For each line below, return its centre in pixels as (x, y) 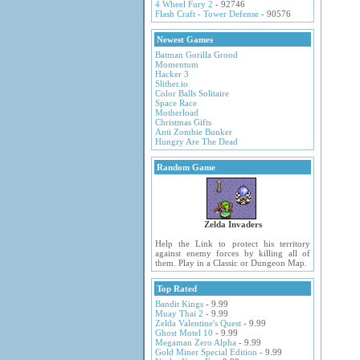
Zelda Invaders (233, 224)
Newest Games (185, 39)
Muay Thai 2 (179, 313)
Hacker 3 (172, 74)
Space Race (176, 103)
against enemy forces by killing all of (233, 253)
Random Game (186, 167)
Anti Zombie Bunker (194, 132)
